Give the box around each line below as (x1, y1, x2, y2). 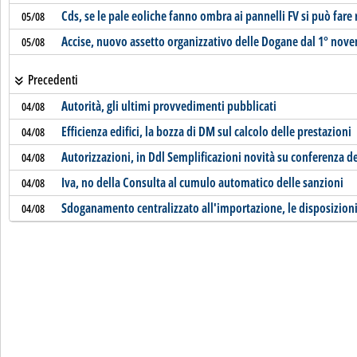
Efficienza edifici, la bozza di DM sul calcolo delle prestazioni (61, 123, 351, 140)
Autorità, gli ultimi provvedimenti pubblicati (61, 97, 277, 115)
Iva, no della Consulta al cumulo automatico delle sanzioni (61, 174, 343, 191)
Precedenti (25, 71, 78, 88)
